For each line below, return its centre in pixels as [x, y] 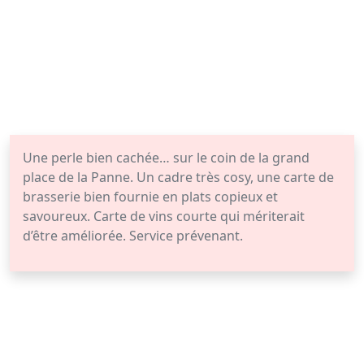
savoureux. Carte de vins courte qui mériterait [164, 216]
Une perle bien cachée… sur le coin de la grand [166, 158]
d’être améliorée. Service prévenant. [133, 236]
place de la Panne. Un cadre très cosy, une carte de [178, 177]
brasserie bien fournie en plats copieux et [150, 197]
